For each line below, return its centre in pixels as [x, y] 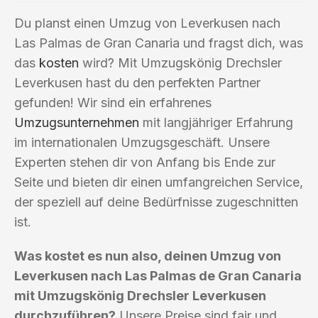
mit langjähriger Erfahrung [216, 122]
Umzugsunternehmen [77, 122]
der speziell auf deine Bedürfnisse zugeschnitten [156, 202]
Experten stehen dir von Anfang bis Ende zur [145, 162]
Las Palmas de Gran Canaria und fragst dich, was [159, 43]
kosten [59, 62]
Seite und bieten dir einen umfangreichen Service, [159, 182]
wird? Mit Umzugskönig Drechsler [180, 62]
